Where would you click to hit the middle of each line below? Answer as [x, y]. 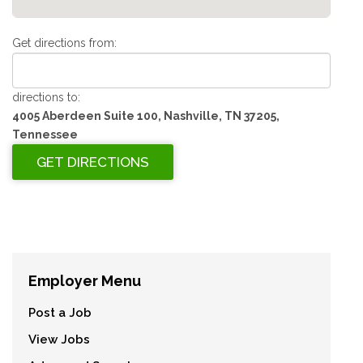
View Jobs [59, 340]
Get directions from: [64, 43]
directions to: [46, 98]
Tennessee [45, 135]
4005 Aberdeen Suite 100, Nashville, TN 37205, [146, 116]
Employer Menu [85, 281]
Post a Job [60, 313]
